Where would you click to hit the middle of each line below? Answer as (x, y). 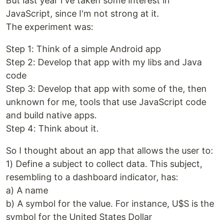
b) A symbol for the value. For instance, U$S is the (110, 204)
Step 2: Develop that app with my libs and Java (104, 62)
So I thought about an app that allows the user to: (110, 151)
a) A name (27, 190)
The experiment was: (50, 27)
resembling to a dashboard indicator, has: (92, 177)
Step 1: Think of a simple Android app (83, 49)
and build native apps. (51, 115)
